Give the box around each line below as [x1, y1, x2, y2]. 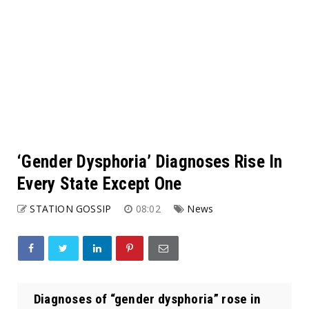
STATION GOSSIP [30, 201, 112, 215]
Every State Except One [17, 173, 182, 194]
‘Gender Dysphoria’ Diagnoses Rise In [17, 151, 283, 172]
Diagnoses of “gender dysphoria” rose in [28, 290, 261, 307]
